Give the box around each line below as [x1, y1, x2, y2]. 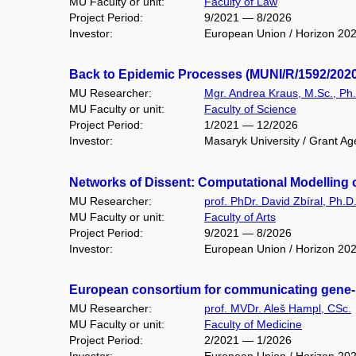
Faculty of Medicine [204, 318, 302, 331]
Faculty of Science [204, 103, 296, 116]
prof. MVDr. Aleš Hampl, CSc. [204, 302, 351, 315]
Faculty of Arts [204, 210, 276, 223]
